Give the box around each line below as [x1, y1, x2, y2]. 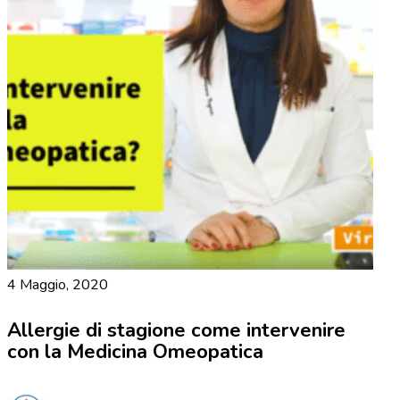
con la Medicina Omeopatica [7, 338, 263, 366]
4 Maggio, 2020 [7, 275, 108, 296]
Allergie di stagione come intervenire [7, 317, 346, 345]
